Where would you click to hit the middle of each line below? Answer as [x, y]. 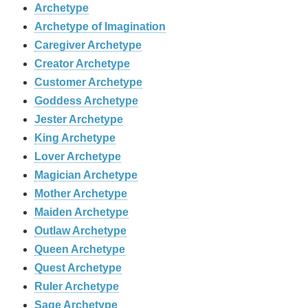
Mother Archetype [81, 194]
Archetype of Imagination [100, 27]
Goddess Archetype [86, 101]
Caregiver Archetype [88, 45]
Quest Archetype [78, 268]
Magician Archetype [86, 175]
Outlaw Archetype [80, 231]
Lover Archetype [78, 157]
